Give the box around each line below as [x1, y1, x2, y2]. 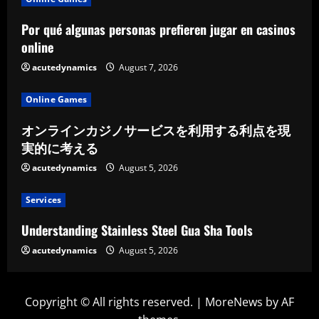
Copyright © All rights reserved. [25, 294, 196, 310]
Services [26, 194, 61, 206]
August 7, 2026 [117, 61, 178, 73]
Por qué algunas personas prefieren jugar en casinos [21, 20, 296, 38]
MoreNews [205, 294, 263, 310]
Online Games [26, 93, 88, 105]
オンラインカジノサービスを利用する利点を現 [21, 120, 291, 139]
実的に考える [21, 138, 98, 157]
